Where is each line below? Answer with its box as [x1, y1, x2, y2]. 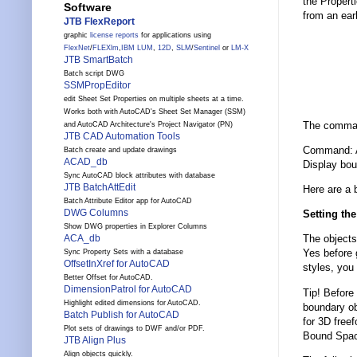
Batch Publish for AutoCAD [64, 309, 179, 321]
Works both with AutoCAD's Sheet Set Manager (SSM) [64, 108, 245, 116]
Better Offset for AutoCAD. [64, 273, 153, 282]
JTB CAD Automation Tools [64, 131, 180, 143]
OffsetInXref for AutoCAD [64, 258, 170, 270]
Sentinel [194, 44, 220, 53]
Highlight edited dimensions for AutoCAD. [64, 299, 201, 308]
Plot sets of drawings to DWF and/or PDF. [64, 324, 205, 333]
